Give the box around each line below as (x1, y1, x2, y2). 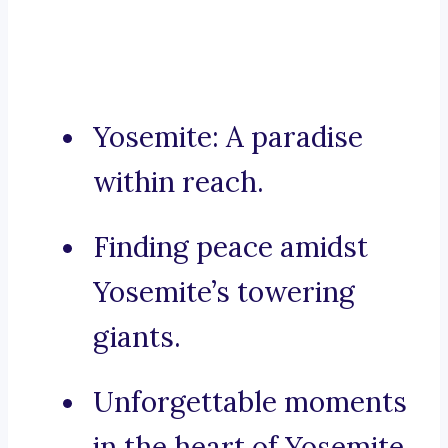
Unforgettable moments (93, 384, 407, 421)
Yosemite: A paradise (93, 119, 363, 156)
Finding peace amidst (93, 229, 368, 266)
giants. (93, 319, 181, 356)
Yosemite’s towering (93, 274, 355, 311)
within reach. (93, 164, 264, 201)
